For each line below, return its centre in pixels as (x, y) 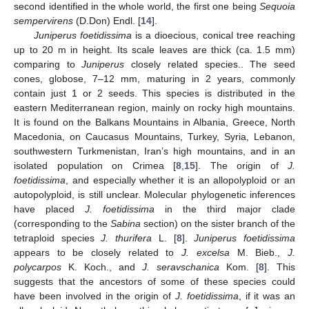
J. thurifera (127, 238)
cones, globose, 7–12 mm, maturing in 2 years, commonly (154, 78)
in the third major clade (225, 209)
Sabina (126, 223)
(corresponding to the (62, 223)
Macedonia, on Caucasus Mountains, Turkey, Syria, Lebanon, (154, 136)
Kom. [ (239, 267)
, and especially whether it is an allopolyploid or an (180, 180)
